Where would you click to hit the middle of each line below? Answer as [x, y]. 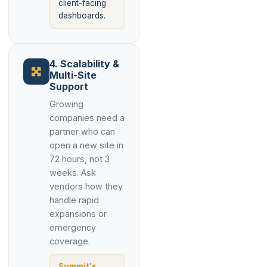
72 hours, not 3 [80, 159]
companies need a [87, 118]
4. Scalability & [84, 64]
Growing [66, 104]
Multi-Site [73, 75]
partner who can [82, 131]
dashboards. [82, 15]
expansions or [78, 214]
